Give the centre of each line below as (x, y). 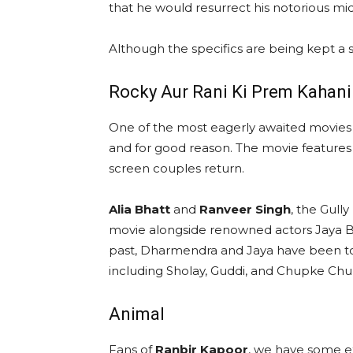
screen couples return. (176, 169)
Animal (137, 314)
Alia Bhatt (139, 210)
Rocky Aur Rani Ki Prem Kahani (230, 92)
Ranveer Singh (243, 210)
